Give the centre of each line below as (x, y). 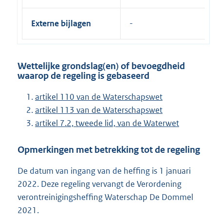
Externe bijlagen (61, 23)
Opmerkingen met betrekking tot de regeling (109, 149)
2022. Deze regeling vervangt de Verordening (100, 184)
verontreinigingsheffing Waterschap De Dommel (105, 197)
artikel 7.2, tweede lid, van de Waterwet (107, 123)
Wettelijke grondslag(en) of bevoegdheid (101, 66)
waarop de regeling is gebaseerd (83, 75)
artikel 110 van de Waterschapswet (99, 97)
